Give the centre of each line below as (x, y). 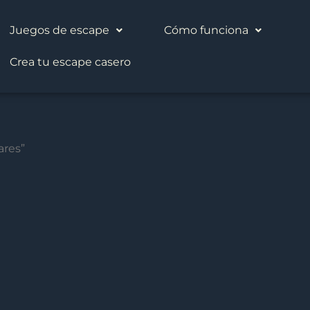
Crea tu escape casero (70, 62)
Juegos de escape (59, 30)
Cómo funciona (206, 30)
